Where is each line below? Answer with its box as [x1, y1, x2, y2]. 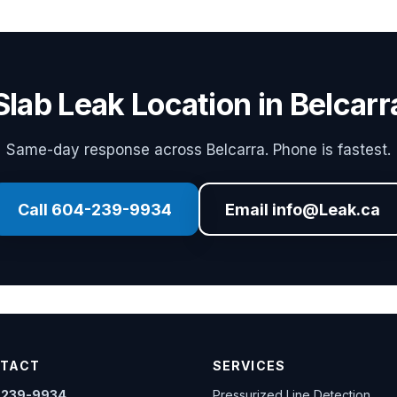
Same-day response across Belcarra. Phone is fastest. [6, 141, 391, 159]
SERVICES [213, 358, 285, 373]
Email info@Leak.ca [224, 199, 380, 219]
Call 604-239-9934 [17, 199, 172, 219]
